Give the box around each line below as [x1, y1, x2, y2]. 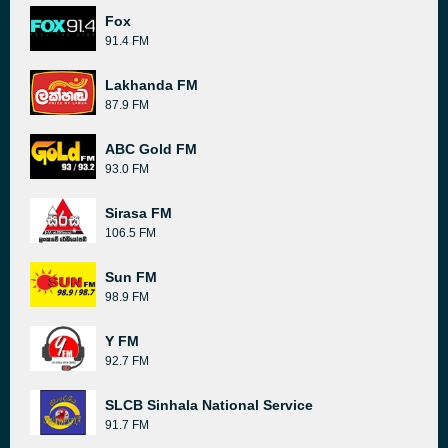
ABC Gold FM [105, 141, 197, 157]
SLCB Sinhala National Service [105, 397, 313, 413]
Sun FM [105, 269, 157, 285]
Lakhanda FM [105, 77, 198, 93]
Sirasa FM [105, 205, 172, 221]
